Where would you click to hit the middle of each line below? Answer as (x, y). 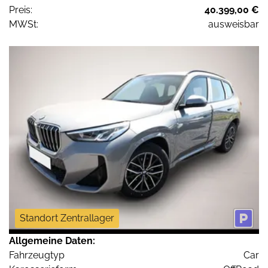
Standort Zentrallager (67, 218)
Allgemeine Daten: (52, 240)
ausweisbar (234, 25)
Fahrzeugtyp (37, 255)
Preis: (21, 10)
